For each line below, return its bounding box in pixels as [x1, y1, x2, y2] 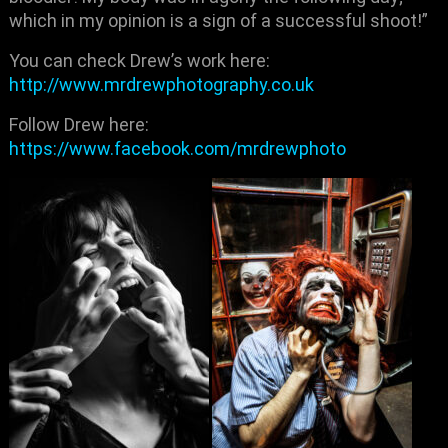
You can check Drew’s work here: [9, 50, 271, 71]
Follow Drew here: [9, 114, 150, 135]
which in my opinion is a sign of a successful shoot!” [9, 10, 429, 31]
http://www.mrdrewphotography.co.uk [9, 74, 315, 95]
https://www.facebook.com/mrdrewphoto [9, 138, 347, 159]
